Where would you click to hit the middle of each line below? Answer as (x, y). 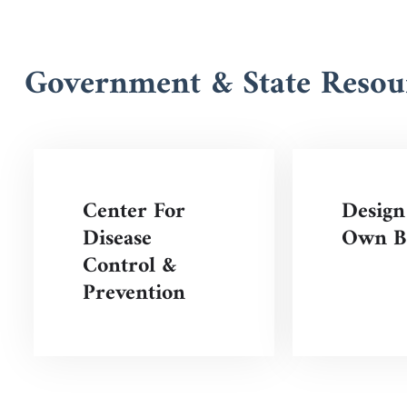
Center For (134, 211)
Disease (117, 238)
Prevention (134, 293)
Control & (129, 266)
